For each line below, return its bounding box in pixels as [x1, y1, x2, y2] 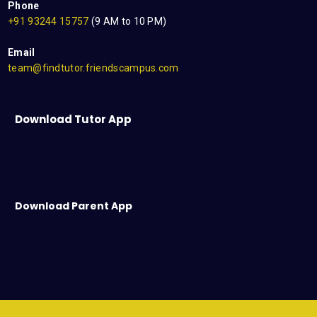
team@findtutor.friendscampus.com [8, 62, 179, 74]
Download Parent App [15, 199, 132, 213]
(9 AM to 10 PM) [88, 16, 167, 27]
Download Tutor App [15, 112, 132, 127]
